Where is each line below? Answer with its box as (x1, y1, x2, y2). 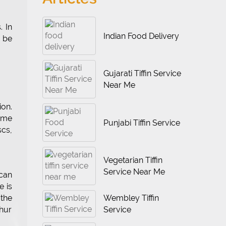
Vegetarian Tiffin (103, 155, 163, 165)
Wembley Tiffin (103, 193, 159, 203)
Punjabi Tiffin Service (103, 118, 181, 128)
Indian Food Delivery (103, 31, 180, 41)
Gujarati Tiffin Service (103, 69, 182, 78)
